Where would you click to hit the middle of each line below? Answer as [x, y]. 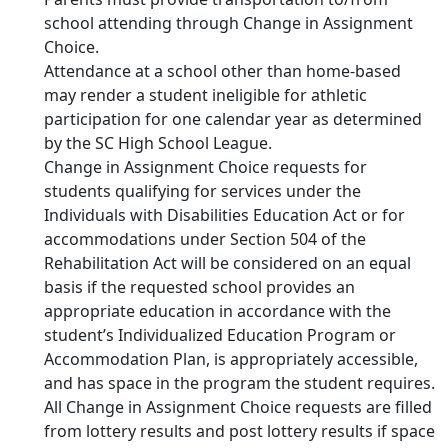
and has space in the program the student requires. [239, 383]
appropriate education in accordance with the [217, 311]
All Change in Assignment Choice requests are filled [238, 407]
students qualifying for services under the [202, 191]
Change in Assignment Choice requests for [205, 167]
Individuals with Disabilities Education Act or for [224, 215]
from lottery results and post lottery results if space [239, 431]
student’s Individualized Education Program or [220, 335]
